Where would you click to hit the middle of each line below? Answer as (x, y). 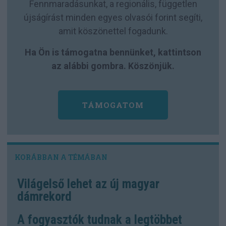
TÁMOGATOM (113, 105)
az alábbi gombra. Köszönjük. (113, 66)
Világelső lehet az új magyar (88, 184)
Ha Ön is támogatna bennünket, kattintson (113, 52)
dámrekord (44, 197)
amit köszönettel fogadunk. (113, 31)
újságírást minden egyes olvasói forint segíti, (113, 17)
